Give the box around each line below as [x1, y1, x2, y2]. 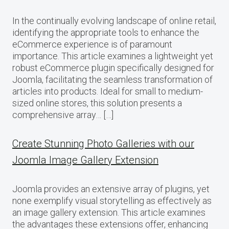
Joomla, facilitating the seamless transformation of [12, 74, 213, 85]
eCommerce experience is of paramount [12, 38, 172, 50]
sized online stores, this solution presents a [12, 97, 182, 108]
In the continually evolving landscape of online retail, [12, 15, 216, 26]
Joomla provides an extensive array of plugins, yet [12, 183, 210, 194]
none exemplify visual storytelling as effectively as [12, 195, 212, 206]
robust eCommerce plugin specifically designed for [12, 62, 214, 73]
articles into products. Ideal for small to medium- [12, 85, 203, 97]
